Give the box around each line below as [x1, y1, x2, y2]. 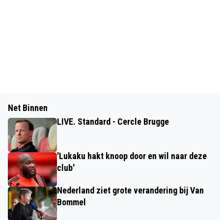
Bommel [57, 197, 86, 207]
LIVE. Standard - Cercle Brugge [57, 116, 169, 127]
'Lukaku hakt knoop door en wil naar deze [57, 151, 207, 161]
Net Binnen [8, 103, 48, 113]
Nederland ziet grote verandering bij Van [57, 185, 204, 195]
